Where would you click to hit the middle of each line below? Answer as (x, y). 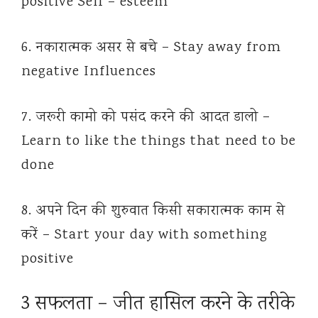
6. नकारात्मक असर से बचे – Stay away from (151, 48)
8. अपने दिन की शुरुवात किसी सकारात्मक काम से (153, 212)
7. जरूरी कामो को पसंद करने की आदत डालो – (146, 118)
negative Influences (89, 72)
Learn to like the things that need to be (159, 142)
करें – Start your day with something (144, 236)
